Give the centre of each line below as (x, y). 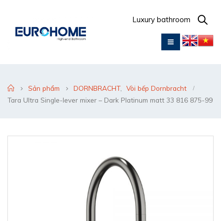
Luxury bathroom (161, 19)
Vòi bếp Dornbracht (156, 88)
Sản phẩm (44, 88)
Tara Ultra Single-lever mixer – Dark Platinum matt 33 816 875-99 (110, 100)
